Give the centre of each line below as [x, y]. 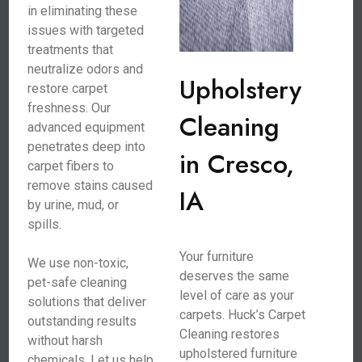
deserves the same [234, 276]
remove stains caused [90, 185]
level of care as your [236, 295]
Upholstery [240, 90]
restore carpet [68, 88]
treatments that [71, 50]
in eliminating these [83, 11]
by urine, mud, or [74, 205]
